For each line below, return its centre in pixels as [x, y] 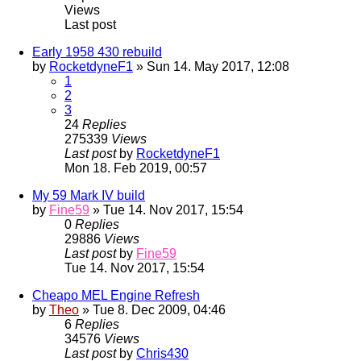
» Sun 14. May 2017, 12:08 [211, 67]
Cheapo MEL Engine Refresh [116, 296]
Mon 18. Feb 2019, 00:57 [136, 168]
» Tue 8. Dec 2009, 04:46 [152, 310]
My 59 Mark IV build [89, 196]
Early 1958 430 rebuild [97, 52]
